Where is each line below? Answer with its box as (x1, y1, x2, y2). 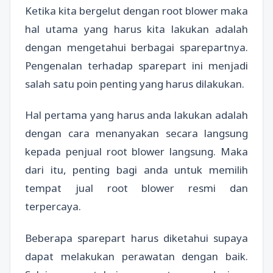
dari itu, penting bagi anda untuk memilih (25, 163, 248, 177)
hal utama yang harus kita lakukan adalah (25, 22, 248, 37)
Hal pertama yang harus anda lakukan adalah (25, 108, 248, 122)
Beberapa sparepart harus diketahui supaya (25, 230, 248, 245)
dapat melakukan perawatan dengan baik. (25, 249, 248, 263)
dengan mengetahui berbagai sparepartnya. (25, 40, 248, 55)
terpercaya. (25, 199, 81, 214)
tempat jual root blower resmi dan (25, 181, 248, 196)
